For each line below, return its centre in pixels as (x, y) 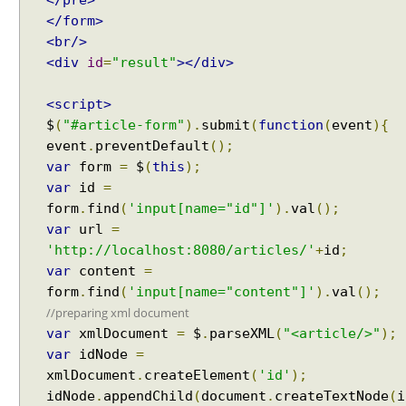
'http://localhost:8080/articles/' (181, 250)
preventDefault (152, 146)
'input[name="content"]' (222, 292)
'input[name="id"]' (201, 208)
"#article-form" (124, 125)
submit (226, 125)
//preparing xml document (118, 313)
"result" (144, 63)
